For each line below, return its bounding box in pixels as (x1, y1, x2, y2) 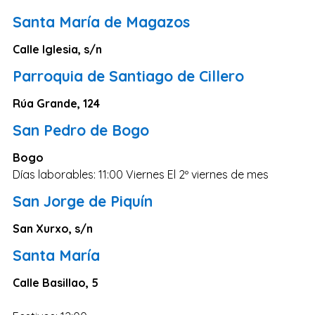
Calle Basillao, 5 (13, 275, 98, 290)
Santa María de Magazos (13, 12, 190, 31)
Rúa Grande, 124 (13, 96, 100, 110)
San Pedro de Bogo (13, 120, 149, 139)
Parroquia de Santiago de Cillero (13, 66, 244, 85)
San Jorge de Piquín (13, 191, 153, 210)
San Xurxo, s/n (13, 221, 93, 236)
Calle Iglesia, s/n (13, 41, 102, 56)
